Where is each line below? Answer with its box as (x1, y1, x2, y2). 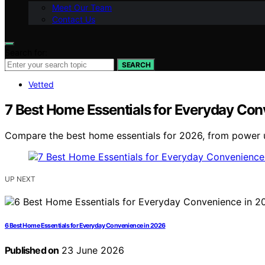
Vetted (28, 79, 54, 89)
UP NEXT (5, 174, 35, 184)
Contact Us (52, 14, 95, 24)
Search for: (5, 47, 47, 57)
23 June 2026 (59, 244, 125, 257)
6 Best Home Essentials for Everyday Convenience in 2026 (5, 222, 166, 230)
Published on (5, 244, 59, 257)
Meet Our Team (52, 2, 112, 12)
